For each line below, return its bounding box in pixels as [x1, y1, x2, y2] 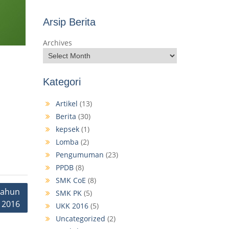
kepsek [55, 124, 79, 134]
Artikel [55, 99, 78, 109]
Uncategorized [55, 214, 105, 224]
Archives [42, 38, 72, 48]
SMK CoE [55, 175, 86, 186]
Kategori [42, 76, 81, 88]
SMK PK [55, 188, 82, 198]
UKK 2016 [55, 201, 88, 211]
